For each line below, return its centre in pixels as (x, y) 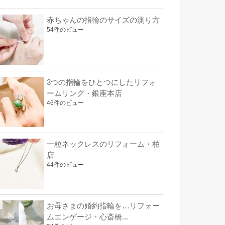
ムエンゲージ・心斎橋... (87, 217)
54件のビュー (65, 30)
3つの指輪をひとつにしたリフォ (101, 82)
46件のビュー (65, 103)
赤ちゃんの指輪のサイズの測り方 (103, 20)
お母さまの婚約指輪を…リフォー (103, 206)
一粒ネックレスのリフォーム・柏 (103, 144)
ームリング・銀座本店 (84, 93)
